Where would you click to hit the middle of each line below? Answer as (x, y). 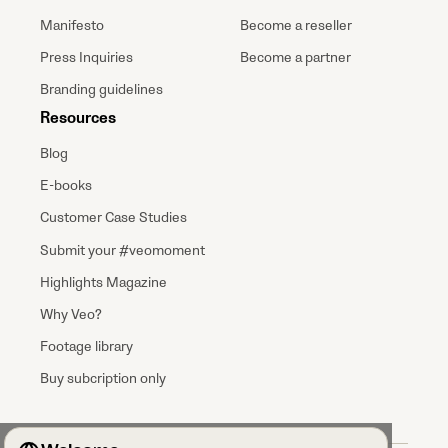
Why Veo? (71, 315)
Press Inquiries (86, 57)
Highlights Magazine (103, 282)
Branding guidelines (101, 89)
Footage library (86, 347)
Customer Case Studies (113, 218)
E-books (66, 186)
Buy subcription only (103, 379)
